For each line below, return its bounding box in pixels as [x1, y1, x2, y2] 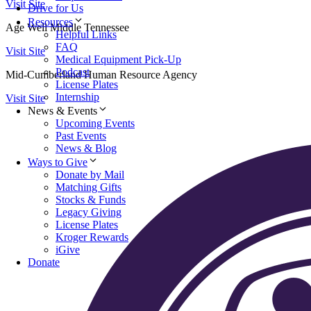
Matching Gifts [56, 181, 121, 194]
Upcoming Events [56, 117, 135, 130]
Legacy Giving [56, 206, 121, 219]
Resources [28, 16, 73, 28]
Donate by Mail [56, 169, 124, 181]
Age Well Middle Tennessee [6, 22, 129, 34]
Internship [56, 91, 99, 103]
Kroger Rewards [56, 231, 128, 244]
